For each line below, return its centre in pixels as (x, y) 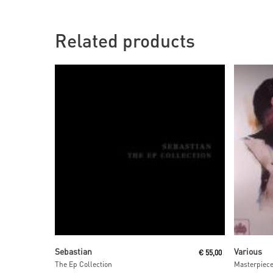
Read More (126, 247)
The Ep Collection (83, 264)
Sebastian (73, 251)
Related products (125, 41)
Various (248, 251)
